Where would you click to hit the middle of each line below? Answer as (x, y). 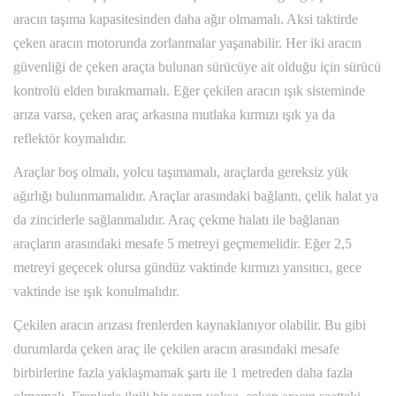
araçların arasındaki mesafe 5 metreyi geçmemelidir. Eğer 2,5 (183, 244)
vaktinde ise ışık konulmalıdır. (96, 292)
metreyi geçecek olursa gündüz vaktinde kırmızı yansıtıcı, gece (187, 268)
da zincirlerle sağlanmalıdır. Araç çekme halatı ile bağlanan (176, 220)
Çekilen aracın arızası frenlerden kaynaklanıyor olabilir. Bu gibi (190, 325)
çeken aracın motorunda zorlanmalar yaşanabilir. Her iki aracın (187, 43)
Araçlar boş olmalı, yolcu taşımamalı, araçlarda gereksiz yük (181, 172)
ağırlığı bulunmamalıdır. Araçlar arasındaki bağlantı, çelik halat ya (196, 196)
